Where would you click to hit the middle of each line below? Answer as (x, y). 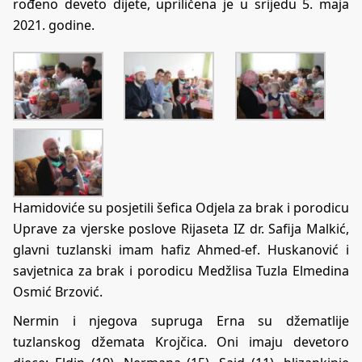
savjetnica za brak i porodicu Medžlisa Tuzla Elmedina (181, 271)
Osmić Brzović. (58, 292)
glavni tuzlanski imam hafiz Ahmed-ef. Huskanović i (181, 250)
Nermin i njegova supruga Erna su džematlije (181, 321)
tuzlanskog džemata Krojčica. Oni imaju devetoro (181, 342)
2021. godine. (54, 25)
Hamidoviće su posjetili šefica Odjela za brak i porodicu (181, 208)
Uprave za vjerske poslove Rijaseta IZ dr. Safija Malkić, (181, 229)
